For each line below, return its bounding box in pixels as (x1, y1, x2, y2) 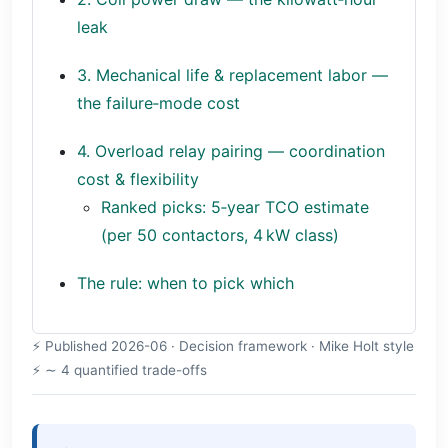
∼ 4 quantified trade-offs (45, 362, 207, 378)
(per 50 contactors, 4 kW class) (101, 225, 339, 245)
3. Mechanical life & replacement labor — (77, 65, 388, 85)
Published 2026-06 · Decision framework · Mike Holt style (45, 338, 414, 354)
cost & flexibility (77, 169, 199, 189)
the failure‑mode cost (77, 93, 240, 113)
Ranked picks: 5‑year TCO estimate (101, 197, 369, 217)
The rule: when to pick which (77, 273, 294, 293)
